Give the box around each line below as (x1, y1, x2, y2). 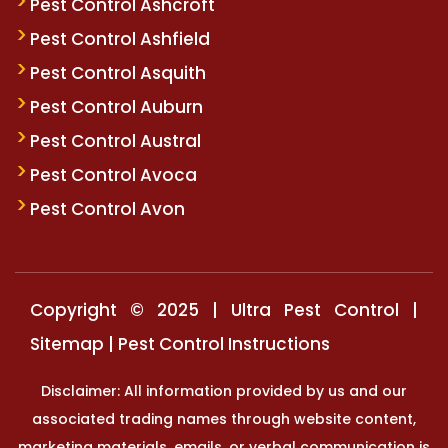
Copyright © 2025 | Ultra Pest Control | (30, 297, 418, 322)
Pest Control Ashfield (30, 26, 210, 51)
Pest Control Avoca (30, 162, 197, 187)
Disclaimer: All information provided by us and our (41, 380, 407, 401)
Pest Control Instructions (118, 331, 330, 356)
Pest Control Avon (30, 196, 185, 221)
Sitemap (30, 331, 104, 356)
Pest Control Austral (30, 128, 201, 153)
